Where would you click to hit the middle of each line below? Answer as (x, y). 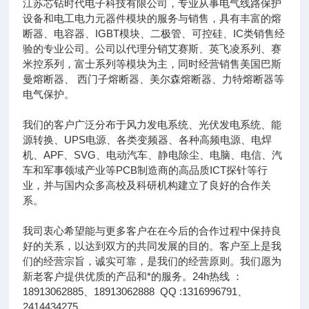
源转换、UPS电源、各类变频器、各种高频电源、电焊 (148, 140)
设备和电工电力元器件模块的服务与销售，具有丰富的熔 (152, 18)
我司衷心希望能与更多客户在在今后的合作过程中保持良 (152, 231)
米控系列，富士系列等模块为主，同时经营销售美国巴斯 (152, 64)
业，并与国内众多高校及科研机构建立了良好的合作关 (147, 185)
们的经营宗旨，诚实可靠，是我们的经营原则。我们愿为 (152, 261)
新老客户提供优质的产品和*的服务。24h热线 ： (133, 276)
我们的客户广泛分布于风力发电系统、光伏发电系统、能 (152, 124)
